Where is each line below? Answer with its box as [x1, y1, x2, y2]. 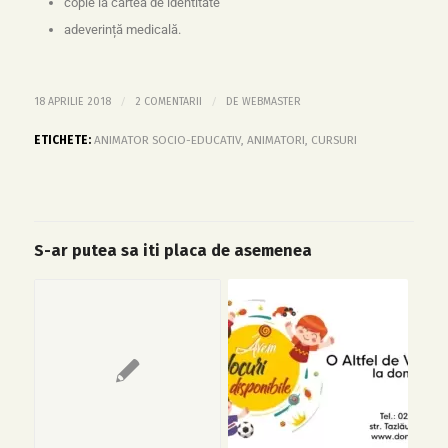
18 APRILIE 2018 [33, 95, 111, 109]
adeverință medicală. [63, 22, 181, 38]
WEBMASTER [241, 95, 301, 109]
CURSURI [310, 133, 357, 148]
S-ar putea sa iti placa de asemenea [33, 241, 312, 261]
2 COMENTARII [134, 95, 202, 109]
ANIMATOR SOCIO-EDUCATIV [93, 133, 241, 148]
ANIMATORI [246, 133, 305, 148]
